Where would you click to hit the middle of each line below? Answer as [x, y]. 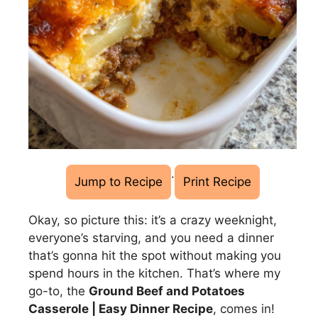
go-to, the [59, 291]
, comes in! [244, 309]
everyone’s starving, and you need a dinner [151, 238]
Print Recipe [217, 182]
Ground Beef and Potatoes [167, 291]
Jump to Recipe [118, 182]
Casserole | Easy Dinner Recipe [121, 309]
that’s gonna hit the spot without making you [155, 256]
